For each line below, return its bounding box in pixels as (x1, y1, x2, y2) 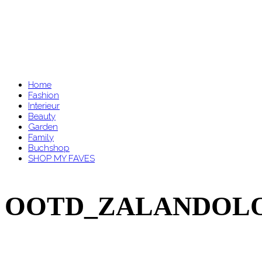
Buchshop (28, 142, 70, 153)
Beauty (28, 111, 56, 122)
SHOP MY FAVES (28, 153, 95, 164)
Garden (28, 121, 58, 132)
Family (28, 132, 54, 143)
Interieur (28, 100, 60, 111)
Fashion (28, 89, 59, 101)
